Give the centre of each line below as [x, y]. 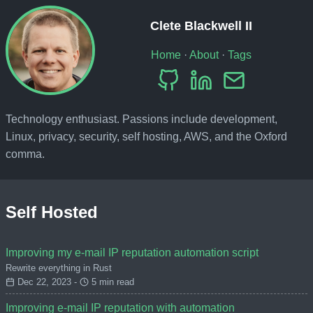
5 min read [111, 282]
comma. [25, 154]
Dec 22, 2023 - [47, 282]
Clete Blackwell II [201, 26]
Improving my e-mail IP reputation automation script [132, 253]
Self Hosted [52, 212]
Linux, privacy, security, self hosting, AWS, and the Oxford [146, 136]
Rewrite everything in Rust [59, 268]
